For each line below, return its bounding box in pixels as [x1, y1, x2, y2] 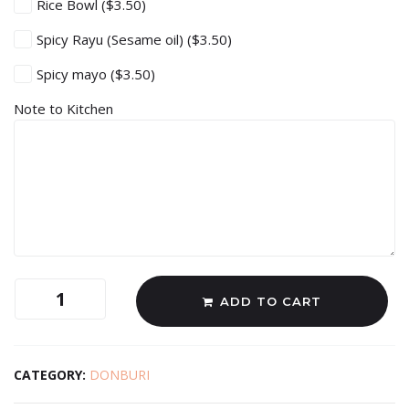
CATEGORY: [14, 365, 89, 383]
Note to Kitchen [14, 99, 117, 118]
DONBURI [89, 365, 150, 383]
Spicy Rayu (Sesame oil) [37, 29, 187, 48]
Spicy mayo [37, 64, 110, 83]
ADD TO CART [219, 293, 321, 309]
